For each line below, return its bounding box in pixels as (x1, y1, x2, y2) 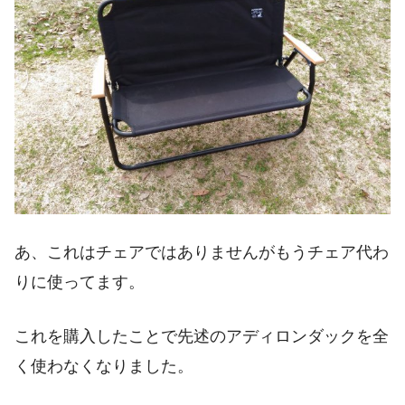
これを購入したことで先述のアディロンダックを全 (14, 326, 389, 345)
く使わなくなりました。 (14, 356, 193, 375)
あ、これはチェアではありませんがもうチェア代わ (14, 243, 389, 262)
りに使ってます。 (14, 273, 145, 292)
